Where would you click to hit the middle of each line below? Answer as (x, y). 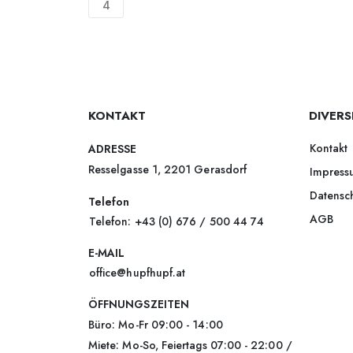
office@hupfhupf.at (137, 273)
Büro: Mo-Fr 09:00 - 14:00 (156, 325)
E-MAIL (107, 253)
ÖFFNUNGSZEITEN (139, 305)
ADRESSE (113, 149)
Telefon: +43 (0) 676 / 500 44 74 (177, 222)
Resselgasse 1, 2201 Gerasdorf (168, 170)
